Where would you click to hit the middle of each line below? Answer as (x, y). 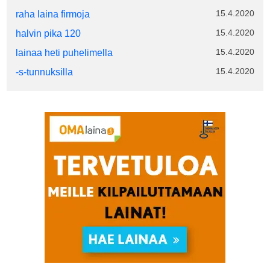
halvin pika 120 (49, 33)
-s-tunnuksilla (45, 72)
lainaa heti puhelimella (64, 53)
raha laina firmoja (53, 14)
